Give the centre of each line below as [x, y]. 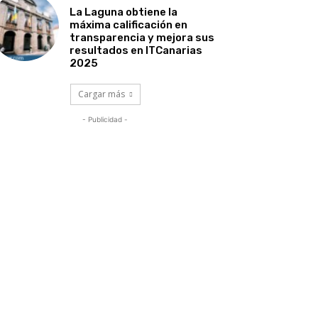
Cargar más [101, 94]
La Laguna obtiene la [124, 12]
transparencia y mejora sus [142, 37]
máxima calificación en [129, 24]
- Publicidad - [105, 119]
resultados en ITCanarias [136, 50]
